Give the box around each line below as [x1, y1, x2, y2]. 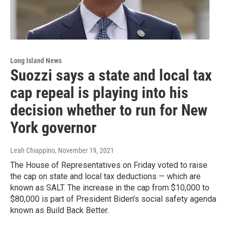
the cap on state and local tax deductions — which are [10, 171, 201, 182]
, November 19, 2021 [55, 146, 114, 155]
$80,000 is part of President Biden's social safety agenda [10, 194, 216, 204]
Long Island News [10, 56, 62, 65]
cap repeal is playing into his [10, 84, 188, 102]
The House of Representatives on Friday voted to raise [10, 160, 207, 170]
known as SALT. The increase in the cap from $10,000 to [10, 183, 209, 193]
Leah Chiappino [10, 146, 55, 155]
